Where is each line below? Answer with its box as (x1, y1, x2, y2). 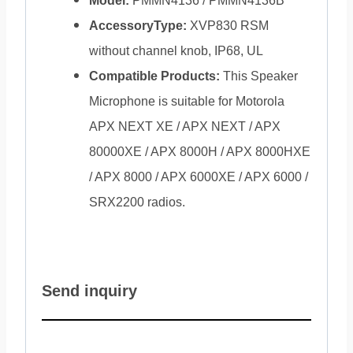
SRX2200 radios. (89, 195, 185, 209)
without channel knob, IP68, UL (89, 44, 263, 58)
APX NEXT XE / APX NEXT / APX (89, 120, 281, 133)
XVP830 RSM (187, 19, 269, 32)
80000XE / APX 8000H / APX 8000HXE (89, 145, 310, 158)
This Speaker (220, 69, 298, 83)
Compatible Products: (89, 69, 220, 83)
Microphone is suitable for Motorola (89, 95, 284, 108)
